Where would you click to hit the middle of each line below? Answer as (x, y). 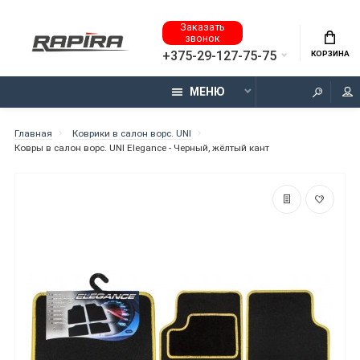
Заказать (203, 27)
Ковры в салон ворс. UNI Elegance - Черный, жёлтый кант (142, 147)
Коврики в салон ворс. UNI (131, 133)
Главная (33, 133)
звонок (203, 38)
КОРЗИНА (330, 53)
